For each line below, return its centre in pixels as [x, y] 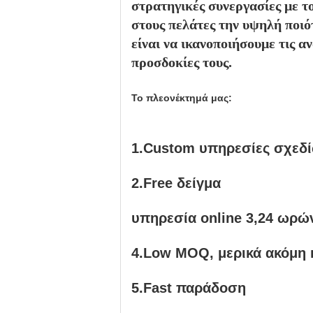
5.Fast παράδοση [189, 288]
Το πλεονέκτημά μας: [182, 98]
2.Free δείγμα [176, 183]
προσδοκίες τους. [182, 62]
